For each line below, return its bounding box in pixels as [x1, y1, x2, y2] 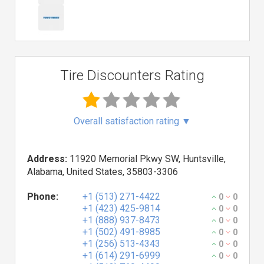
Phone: [27, 191, 58, 202]
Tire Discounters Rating [60, 67, 204, 84]
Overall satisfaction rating [74, 115, 181, 127]
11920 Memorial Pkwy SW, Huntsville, [67, 153, 226, 164]
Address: [27, 153, 67, 164]
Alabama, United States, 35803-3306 [27, 166, 178, 177]
